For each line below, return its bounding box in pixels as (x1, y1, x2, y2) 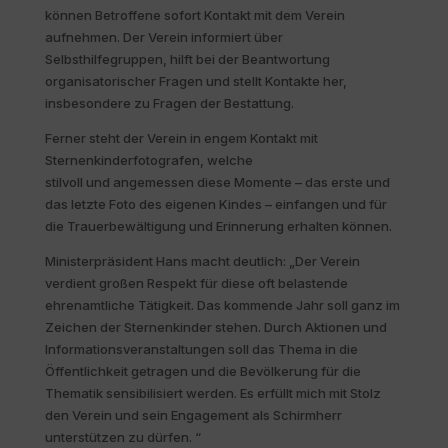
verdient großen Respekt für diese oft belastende (44, 274, 348, 291)
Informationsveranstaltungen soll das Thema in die (44, 340, 358, 357)
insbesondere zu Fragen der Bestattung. (44, 94, 294, 111)
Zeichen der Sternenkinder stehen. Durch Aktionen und (44, 318, 387, 335)
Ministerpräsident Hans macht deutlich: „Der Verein (44, 252, 360, 269)
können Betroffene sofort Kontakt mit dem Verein (44, 6, 345, 23)
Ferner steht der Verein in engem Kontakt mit (44, 129, 318, 146)
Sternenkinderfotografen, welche (44, 151, 253, 168)
